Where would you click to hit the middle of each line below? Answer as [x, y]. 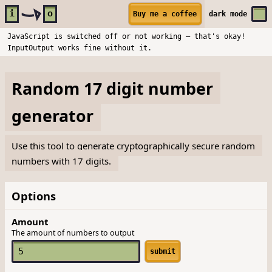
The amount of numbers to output [73, 233]
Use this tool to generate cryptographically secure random [134, 145]
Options [34, 195]
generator [53, 115]
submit [162, 251]
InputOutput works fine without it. [79, 47]
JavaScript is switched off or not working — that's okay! [126, 36]
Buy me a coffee [165, 13]
